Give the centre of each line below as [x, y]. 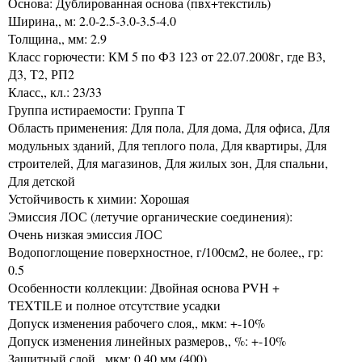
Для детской [42, 181]
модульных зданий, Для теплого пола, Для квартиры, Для [167, 145]
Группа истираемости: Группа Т [97, 109]
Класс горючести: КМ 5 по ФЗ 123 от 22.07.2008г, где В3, [167, 56]
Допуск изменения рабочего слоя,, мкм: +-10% [137, 323]
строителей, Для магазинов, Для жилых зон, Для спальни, [168, 163]
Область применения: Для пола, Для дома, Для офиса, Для [169, 127]
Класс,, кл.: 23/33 [55, 92]
